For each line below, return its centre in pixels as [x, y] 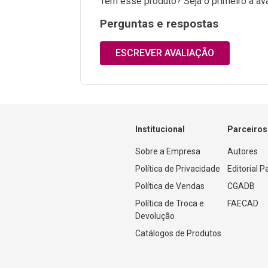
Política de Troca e [170, 204]
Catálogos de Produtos [178, 234]
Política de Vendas [170, 186]
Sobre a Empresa [168, 152]
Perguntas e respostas [159, 24]
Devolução [155, 216]
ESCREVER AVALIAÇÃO [165, 53]
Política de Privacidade [178, 169]
